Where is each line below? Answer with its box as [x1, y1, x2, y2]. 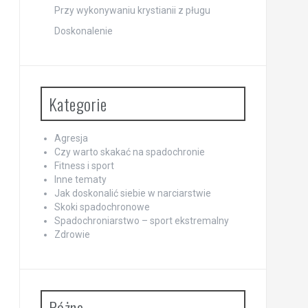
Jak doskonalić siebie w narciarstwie [54, 188, 211, 199]
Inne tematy [54, 174, 107, 185]
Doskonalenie [54, 25, 113, 36]
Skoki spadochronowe [54, 201, 150, 212]
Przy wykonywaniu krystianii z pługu [54, 5, 210, 16]
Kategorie [48, 91, 107, 116]
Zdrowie [54, 229, 90, 240]
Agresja [54, 133, 88, 144]
